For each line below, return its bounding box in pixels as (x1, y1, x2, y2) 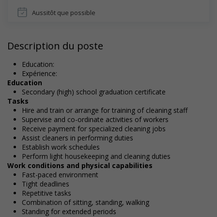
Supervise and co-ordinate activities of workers (22, 115, 169, 124)
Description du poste (7, 39, 103, 52)
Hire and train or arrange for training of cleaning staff (22, 106, 187, 115)
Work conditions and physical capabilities (7, 161, 153, 170)
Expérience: (22, 69, 57, 78)
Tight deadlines (22, 179, 69, 188)
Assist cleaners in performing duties (22, 133, 133, 142)
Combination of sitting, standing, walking (22, 198, 149, 207)
